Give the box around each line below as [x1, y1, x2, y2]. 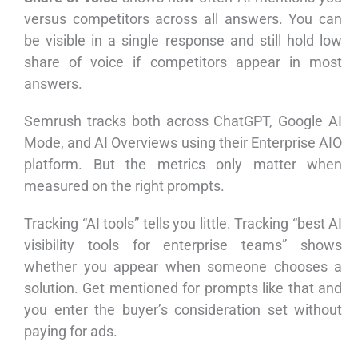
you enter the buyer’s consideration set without [24, 301, 342, 319]
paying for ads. [24, 323, 117, 340]
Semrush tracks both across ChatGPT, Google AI [24, 113, 342, 130]
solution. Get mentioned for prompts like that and [24, 280, 342, 297]
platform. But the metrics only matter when [24, 156, 342, 173]
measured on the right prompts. [24, 177, 225, 195]
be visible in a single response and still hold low [24, 32, 342, 50]
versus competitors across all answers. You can [24, 10, 342, 28]
